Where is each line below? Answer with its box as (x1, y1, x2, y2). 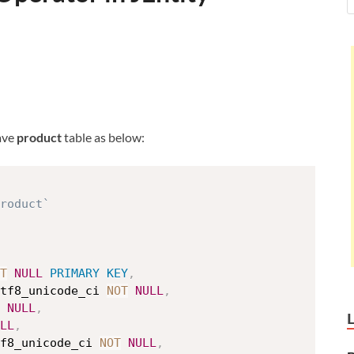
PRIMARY (50, 266, 100, 281)
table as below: (62, 130, 145, 145)
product (17, 130, 62, 145)
